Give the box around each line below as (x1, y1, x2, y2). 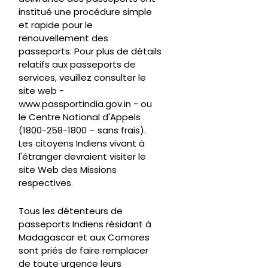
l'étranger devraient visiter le (19, 150, 146, 163)
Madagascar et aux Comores (19, 231, 150, 244)
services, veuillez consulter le (19, 71, 146, 84)
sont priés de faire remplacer (19, 244, 148, 257)
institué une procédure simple (19, 5, 152, 19)
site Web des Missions (19, 163, 117, 176)
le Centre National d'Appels (19, 111, 141, 124)
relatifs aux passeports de (19, 58, 136, 71)
